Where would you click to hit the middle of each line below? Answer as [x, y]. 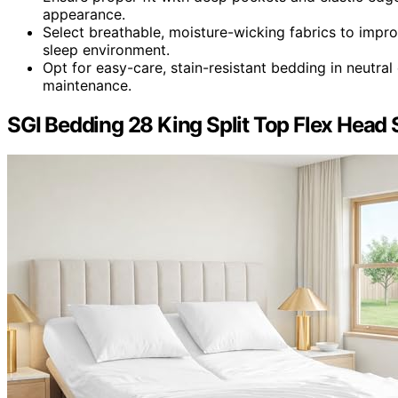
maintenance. [87, 85]
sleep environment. [106, 49]
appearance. [84, 14]
